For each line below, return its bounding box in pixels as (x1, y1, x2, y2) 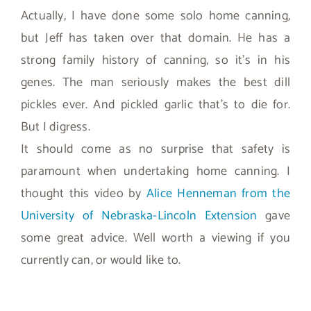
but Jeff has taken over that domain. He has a (21, 27, 290, 49)
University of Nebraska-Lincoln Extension (21, 205, 258, 226)
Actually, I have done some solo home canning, (21, 5, 290, 26)
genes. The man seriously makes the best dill (21, 72, 290, 93)
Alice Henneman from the (146, 183, 290, 204)
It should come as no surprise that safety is (21, 138, 290, 160)
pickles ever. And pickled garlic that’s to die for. (21, 94, 290, 115)
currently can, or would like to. (21, 249, 181, 271)
